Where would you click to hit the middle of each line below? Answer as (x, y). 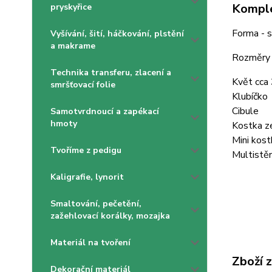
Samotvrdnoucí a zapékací (105, 111)
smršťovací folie (83, 85)
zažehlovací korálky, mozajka (110, 216)
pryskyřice (71, 7)
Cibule (245, 111)
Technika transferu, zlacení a (111, 73)
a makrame (73, 46)
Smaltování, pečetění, (96, 204)
